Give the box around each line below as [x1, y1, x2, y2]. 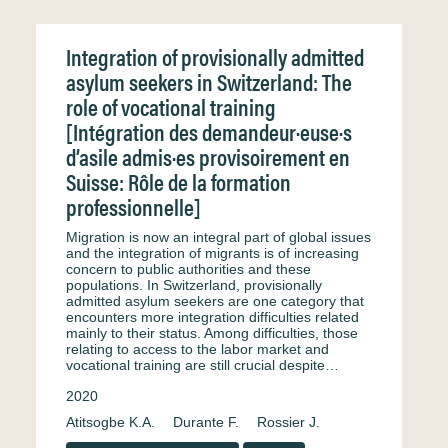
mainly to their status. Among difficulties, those [66, 325, 358, 341]
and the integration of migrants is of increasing [66, 245, 359, 261]
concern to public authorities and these [66, 261, 311, 277]
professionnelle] [66, 190, 201, 223]
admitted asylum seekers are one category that [66, 293, 364, 309]
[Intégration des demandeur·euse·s [66, 115, 352, 148]
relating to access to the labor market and [66, 341, 329, 357]
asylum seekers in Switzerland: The [66, 65, 352, 98]
